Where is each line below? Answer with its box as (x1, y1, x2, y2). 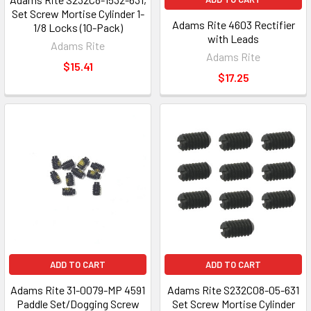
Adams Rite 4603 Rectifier (171, 18, 295, 31)
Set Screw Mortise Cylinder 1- (11, 7, 144, 20)
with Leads (208, 32, 259, 45)
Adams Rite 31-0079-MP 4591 (10, 283, 145, 296)
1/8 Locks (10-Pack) (33, 21, 123, 34)
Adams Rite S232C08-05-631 (167, 283, 299, 296)
